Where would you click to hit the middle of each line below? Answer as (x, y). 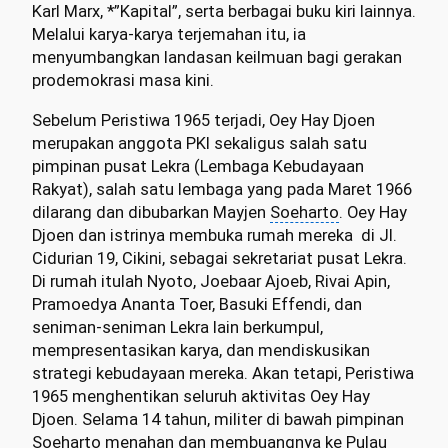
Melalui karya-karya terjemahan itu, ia (169, 35)
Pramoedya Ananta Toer (122, 304)
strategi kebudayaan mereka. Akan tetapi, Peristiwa (223, 373)
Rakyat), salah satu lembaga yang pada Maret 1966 (222, 189)
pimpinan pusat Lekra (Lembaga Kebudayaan (198, 166)
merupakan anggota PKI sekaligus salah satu (199, 143)
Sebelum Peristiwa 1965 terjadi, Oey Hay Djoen (203, 120)
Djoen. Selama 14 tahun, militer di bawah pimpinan (218, 419)
